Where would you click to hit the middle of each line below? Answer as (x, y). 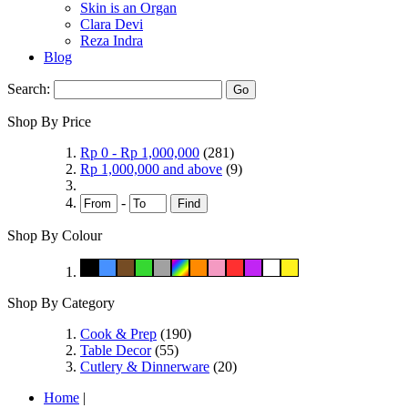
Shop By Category (61, 303)
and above (191, 169)
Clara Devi (112, 25)
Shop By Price (49, 122)
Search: (29, 89)
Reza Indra (112, 41)
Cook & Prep (118, 334)
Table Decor (116, 351)
